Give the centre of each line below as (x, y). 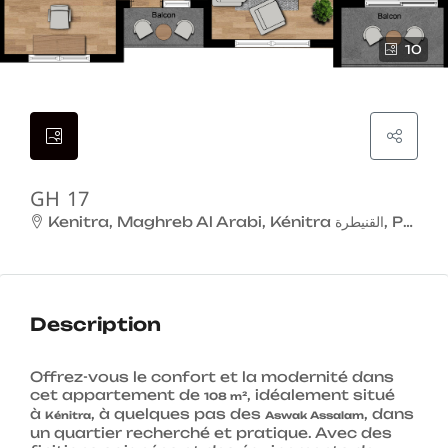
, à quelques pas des (178, 414)
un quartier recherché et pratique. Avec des (211, 433)
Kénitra (68, 415)
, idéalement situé (321, 395)
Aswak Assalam (314, 415)
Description (95, 324)
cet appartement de (117, 395)
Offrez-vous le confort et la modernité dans (212, 377)
